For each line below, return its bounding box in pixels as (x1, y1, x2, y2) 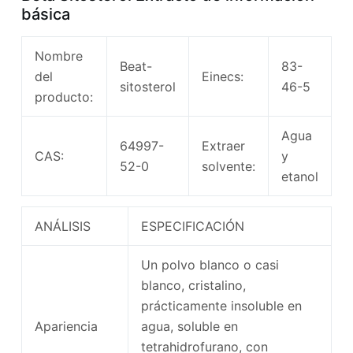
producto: (34, 89, 93, 106)
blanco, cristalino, (140, 277, 246, 294)
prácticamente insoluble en (140, 298, 302, 314)
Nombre (34, 48, 83, 65)
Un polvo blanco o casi (140, 257, 279, 273)
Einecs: (201, 69, 243, 85)
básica (20, 5, 70, 24)
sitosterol (119, 79, 176, 95)
